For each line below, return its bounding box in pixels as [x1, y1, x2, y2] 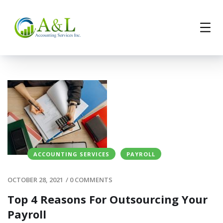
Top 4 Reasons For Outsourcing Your [7, 191, 208, 207]
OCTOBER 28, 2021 [7, 175, 63, 184]
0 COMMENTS [70, 175, 112, 184]
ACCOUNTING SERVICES [33, 150, 110, 158]
